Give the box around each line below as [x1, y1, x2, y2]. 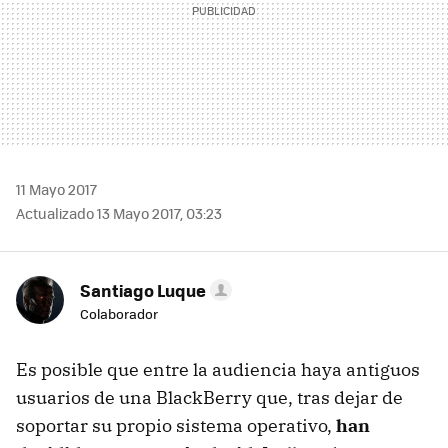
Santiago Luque [80, 277, 206, 302]
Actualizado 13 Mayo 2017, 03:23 [16, 202, 222, 223]
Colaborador [80, 303, 158, 323]
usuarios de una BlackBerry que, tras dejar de [16, 385, 403, 409]
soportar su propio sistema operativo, [16, 413, 336, 437]
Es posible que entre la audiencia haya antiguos [16, 357, 420, 381]
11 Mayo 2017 [16, 178, 97, 199]
